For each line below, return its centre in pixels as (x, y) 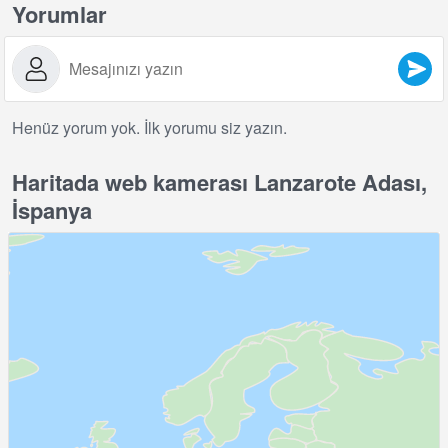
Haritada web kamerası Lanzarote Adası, (219, 182)
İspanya (52, 210)
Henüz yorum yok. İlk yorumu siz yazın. (149, 128)
